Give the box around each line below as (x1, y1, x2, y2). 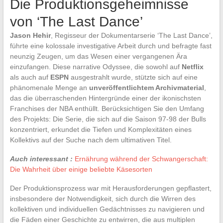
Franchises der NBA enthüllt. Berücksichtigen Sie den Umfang (9, 104, 204, 112)
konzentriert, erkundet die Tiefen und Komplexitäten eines (9, 125, 192, 133)
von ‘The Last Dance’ (9, 13, 143, 29)
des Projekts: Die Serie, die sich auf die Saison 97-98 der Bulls (9, 114, 206, 123)
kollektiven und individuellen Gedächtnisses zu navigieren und (9, 205, 205, 213)
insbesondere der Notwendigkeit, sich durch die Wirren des (9, 194, 196, 203)
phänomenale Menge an (9, 83, 89, 92)
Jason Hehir (9, 31, 51, 39)
